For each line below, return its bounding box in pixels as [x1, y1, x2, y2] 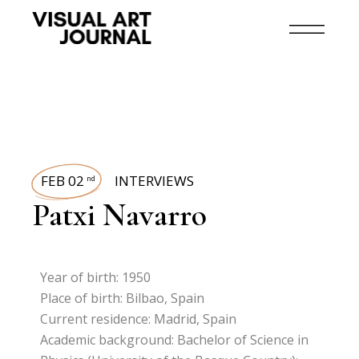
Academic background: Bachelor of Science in [40, 331, 309, 349]
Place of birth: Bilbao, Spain [40, 289, 205, 307]
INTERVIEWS [115, 171, 195, 190]
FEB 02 [41, 171, 85, 190]
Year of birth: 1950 [40, 268, 151, 286]
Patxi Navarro [32, 196, 208, 234]
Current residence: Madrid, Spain [40, 310, 237, 328]
